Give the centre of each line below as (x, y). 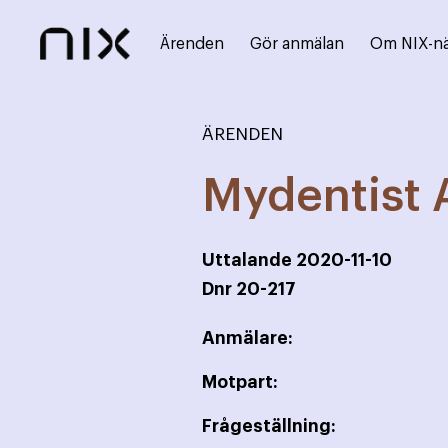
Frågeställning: (269, 426)
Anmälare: (247, 338)
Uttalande (249, 260)
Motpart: (240, 382)
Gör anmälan (297, 44)
